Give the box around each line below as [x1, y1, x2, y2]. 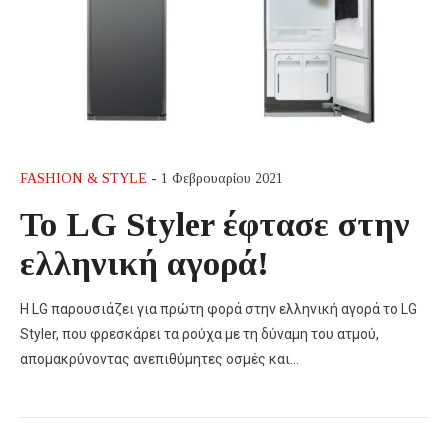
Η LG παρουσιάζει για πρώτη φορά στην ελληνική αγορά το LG [20, 300, 417, 317]
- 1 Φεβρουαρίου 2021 [147, 170, 283, 186]
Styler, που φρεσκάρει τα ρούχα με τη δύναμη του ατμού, [20, 325, 379, 342]
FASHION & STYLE [20, 170, 147, 186]
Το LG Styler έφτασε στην [20, 204, 410, 243]
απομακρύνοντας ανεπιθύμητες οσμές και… [20, 350, 299, 367]
